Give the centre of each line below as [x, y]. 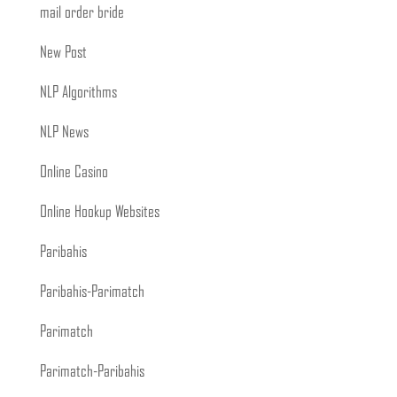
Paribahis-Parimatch [92, 292]
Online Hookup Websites [99, 213]
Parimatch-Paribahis [92, 372]
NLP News [64, 133]
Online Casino [74, 173]
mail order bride [82, 13]
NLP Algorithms [78, 93]
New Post [63, 53]
